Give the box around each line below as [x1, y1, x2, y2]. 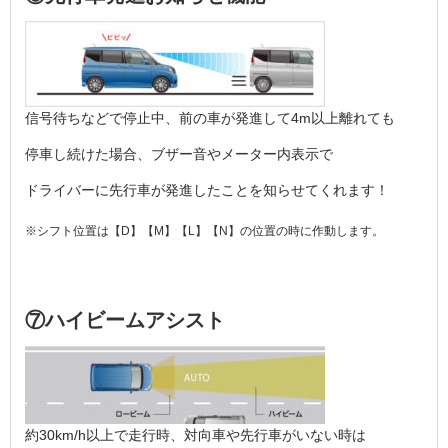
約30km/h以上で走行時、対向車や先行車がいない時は [25, 426, 366, 443]
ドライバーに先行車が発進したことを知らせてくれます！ [25, 181, 389, 198]
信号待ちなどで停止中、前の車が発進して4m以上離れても [25, 109, 395, 126]
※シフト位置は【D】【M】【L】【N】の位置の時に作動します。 [25, 223, 384, 237]
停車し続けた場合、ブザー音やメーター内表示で [25, 145, 333, 162]
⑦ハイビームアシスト [25, 309, 225, 332]
